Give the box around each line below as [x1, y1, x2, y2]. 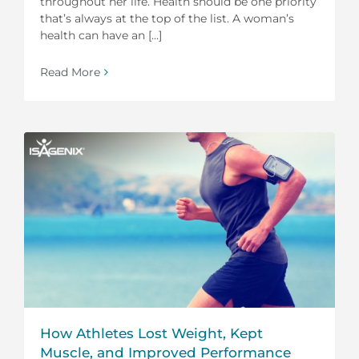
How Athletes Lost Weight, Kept [40, 325, 263, 341]
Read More [40, 64, 100, 79]
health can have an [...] [40, 27, 162, 42]
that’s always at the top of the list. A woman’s [40, 10, 294, 26]
